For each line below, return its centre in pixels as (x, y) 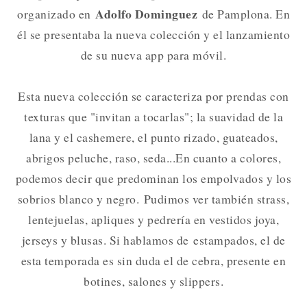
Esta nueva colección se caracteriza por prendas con (153, 96)
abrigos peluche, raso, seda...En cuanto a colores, (153, 157)
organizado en (56, 13)
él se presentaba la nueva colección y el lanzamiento (153, 34)
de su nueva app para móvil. (153, 54)
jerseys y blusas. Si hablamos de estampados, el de (153, 240)
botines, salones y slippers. (153, 281)
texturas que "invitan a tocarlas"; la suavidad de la (153, 116)
